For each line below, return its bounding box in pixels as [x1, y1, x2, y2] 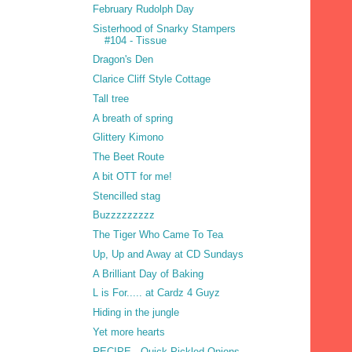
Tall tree [93, 92, 130, 104]
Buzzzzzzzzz [93, 209, 156, 222]
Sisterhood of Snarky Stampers [93, 22, 236, 35]
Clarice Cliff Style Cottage [93, 73, 211, 86]
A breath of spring [93, 112, 174, 124]
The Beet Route [93, 151, 165, 163]
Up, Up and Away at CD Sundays [93, 247, 244, 260]
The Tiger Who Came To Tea [93, 229, 224, 241]
